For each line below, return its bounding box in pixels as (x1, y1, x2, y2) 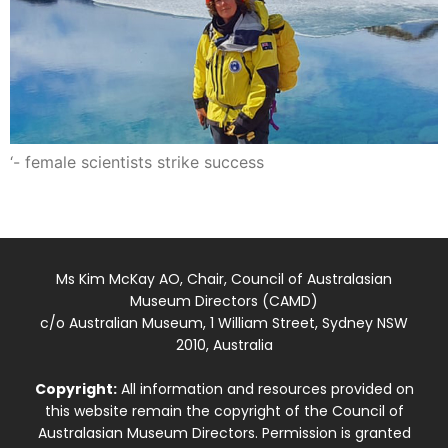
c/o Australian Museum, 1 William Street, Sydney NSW (40, 313, 408, 334)
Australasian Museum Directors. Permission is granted (37, 423, 411, 444)
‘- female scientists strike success (10, 151, 264, 172)
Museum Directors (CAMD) (130, 291, 318, 312)
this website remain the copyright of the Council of (44, 401, 404, 422)
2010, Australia (175, 335, 273, 356)
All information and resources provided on (116, 379, 414, 400)
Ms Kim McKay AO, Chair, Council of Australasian (56, 269, 392, 290)
